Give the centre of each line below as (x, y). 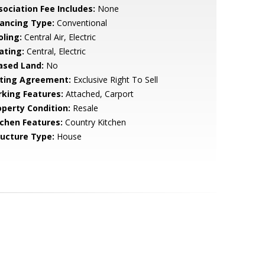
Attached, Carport (98, 94)
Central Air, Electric (59, 37)
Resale (84, 108)
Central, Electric (55, 51)
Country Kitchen (94, 122)
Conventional (80, 23)
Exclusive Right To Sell (114, 80)
